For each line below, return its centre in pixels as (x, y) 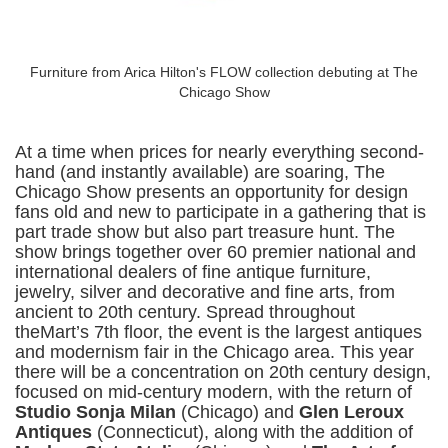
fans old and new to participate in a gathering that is (220, 211)
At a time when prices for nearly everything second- (219, 151)
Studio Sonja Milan (95, 411)
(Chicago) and (237, 411)
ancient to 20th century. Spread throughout (185, 311)
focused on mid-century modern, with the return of (213, 391)
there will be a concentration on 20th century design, (223, 371)
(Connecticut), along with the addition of (252, 431)
